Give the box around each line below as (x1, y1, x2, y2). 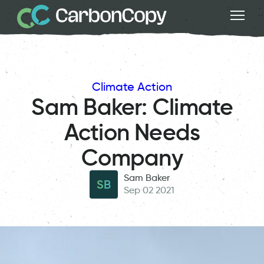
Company (81, 143, 183, 172)
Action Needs (64, 117, 200, 147)
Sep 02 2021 (123, 184, 175, 196)
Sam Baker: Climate (31, 92, 233, 121)
